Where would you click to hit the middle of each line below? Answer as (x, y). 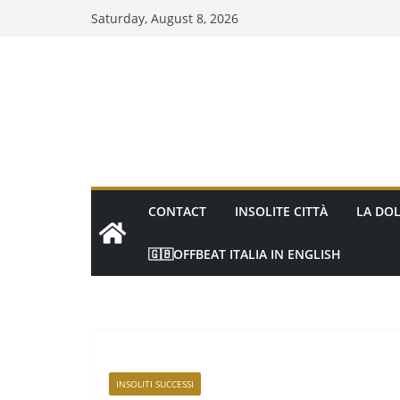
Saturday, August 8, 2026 (165, 18)
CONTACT (177, 211)
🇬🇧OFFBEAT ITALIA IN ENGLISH (245, 254)
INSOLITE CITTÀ (281, 211)
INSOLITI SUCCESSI (155, 384)
